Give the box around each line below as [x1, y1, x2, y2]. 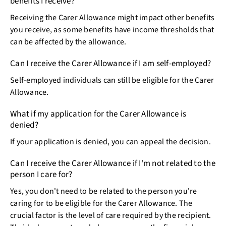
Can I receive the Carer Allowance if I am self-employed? [10, 58, 213, 70]
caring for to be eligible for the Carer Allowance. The [10, 198, 193, 209]
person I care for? [10, 168, 74, 181]
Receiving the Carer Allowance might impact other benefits [10, 12, 215, 24]
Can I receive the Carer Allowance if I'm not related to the [10, 157, 215, 170]
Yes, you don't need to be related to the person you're [10, 186, 197, 197]
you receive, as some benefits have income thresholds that [10, 24, 214, 36]
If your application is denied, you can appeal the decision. [10, 136, 212, 148]
